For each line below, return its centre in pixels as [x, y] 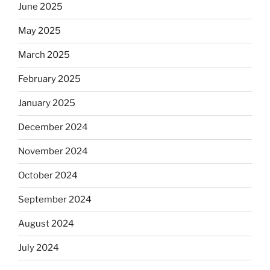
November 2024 [53, 152]
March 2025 [44, 55]
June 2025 [40, 7]
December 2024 [53, 127]
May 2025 [39, 31]
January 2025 [47, 103]
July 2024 [39, 248]
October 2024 [48, 176]
